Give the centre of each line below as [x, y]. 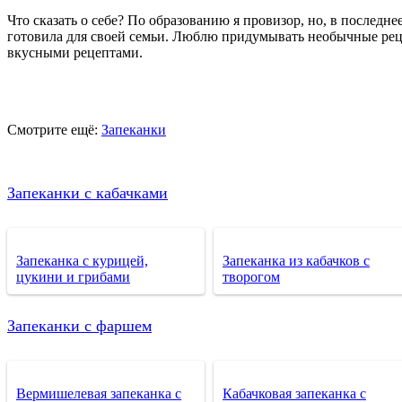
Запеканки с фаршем [79, 325]
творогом [251, 276]
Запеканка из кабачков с [296, 260]
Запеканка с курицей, [82, 260]
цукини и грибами [73, 276]
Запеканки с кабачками [87, 192]
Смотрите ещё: [54, 129]
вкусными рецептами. [75, 52]
